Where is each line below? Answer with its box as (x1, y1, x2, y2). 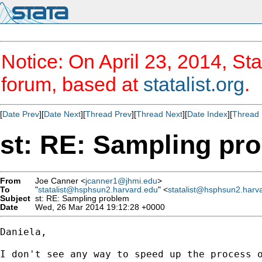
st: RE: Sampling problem (30, 194, 129, 203)
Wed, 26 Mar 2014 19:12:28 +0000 (30, 202, 165, 212)
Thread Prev (85, 109, 132, 119)
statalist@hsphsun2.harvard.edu (38, 185, 158, 194)
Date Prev (2, 109, 39, 119)
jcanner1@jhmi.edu (85, 176, 157, 185)
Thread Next (136, 109, 182, 119)
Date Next (44, 109, 81, 119)
